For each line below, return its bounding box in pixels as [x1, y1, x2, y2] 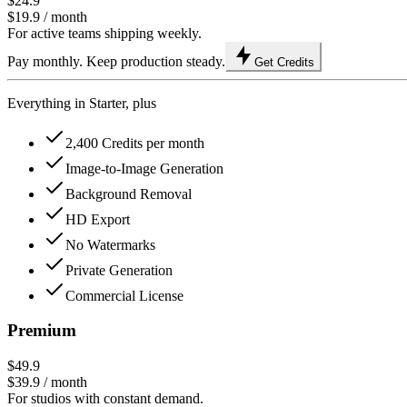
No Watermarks [65, 236, 155, 253]
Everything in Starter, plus [7, 94, 156, 111]
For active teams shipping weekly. [7, 25, 202, 41]
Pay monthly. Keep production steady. [7, 53, 225, 69]
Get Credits [254, 55, 314, 69]
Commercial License [65, 287, 184, 303]
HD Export [65, 211, 130, 227]
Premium [7, 321, 76, 341]
